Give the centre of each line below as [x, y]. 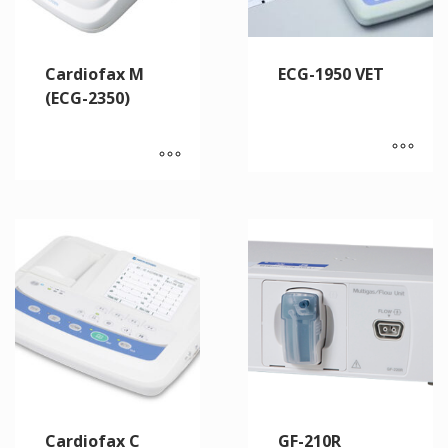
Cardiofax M [94, 74]
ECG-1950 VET [330, 74]
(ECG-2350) [87, 98]
